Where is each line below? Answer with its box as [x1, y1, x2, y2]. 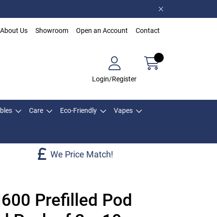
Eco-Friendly [60, 107, 97, 114]
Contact [136, 27, 160, 34]
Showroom [35, 27, 68, 34]
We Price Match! [50, 149, 113, 159]
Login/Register [92, 75, 137, 83]
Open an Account [76, 27, 128, 34]
